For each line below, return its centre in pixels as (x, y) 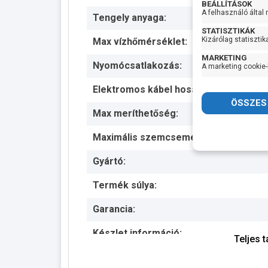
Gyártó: (109, 161)
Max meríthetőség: (135, 113)
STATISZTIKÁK (228, 31)
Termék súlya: (125, 185)
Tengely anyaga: (130, 17)
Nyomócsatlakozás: (137, 65)
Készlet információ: (137, 233)
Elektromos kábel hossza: (151, 89)
